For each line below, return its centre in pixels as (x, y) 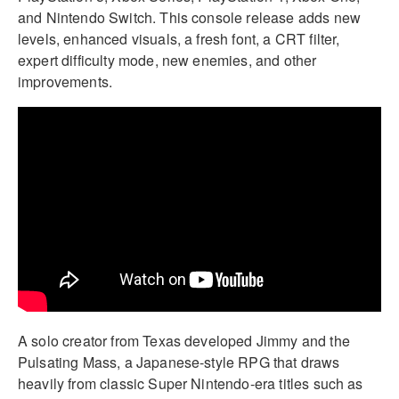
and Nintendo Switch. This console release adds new (190, 17)
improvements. (65, 81)
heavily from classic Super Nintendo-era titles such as (191, 384)
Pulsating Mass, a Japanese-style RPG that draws (179, 362)
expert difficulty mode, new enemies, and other (167, 60)
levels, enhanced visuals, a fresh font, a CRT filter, (179, 38)
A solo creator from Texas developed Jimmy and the (184, 341)
